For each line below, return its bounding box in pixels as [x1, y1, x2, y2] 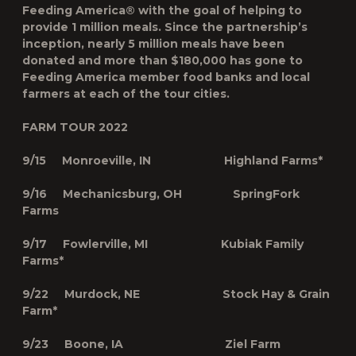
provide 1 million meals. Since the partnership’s [22, 20, 308, 34]
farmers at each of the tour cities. [22, 87, 230, 101]
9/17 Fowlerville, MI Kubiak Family [22, 237, 304, 251]
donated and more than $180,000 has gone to [22, 53, 303, 68]
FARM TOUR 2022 [22, 120, 128, 134]
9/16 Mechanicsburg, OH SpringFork [22, 187, 300, 201]
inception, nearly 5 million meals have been [22, 37, 284, 51]
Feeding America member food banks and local [22, 70, 310, 84]
